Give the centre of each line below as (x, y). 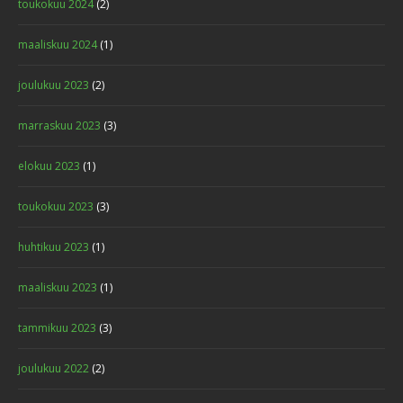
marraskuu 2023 (59, 125)
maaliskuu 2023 (58, 287)
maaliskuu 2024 (58, 45)
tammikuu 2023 (57, 328)
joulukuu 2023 (54, 85)
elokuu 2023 (49, 166)
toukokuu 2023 (56, 206)
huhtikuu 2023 (54, 247)
